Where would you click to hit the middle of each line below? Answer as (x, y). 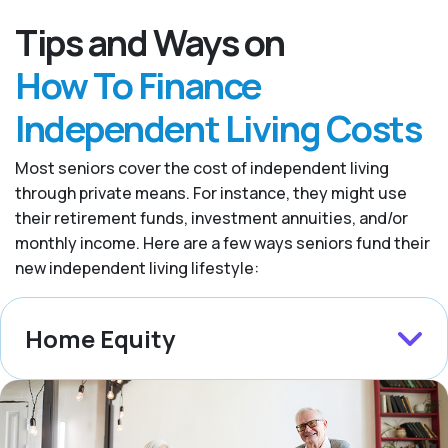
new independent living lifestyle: (137, 268)
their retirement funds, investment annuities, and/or (211, 218)
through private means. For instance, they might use (211, 193)
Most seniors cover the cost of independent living (202, 168)
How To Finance (138, 86)
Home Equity (100, 339)
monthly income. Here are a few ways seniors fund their (222, 243)
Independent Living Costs (218, 129)
